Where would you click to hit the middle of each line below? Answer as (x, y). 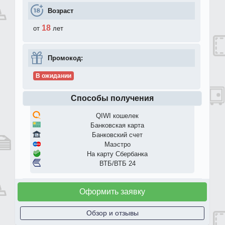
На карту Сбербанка (117, 154)
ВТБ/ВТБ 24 (117, 163)
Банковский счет (117, 135)
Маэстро (117, 144)
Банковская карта (117, 125)
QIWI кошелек (117, 116)
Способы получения (112, 98)
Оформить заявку (112, 191)
